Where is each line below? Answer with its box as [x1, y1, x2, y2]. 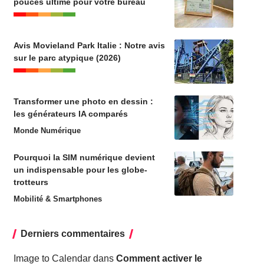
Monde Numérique [13, 126, 81, 135]
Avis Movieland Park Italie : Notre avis [13, 40, 165, 50]
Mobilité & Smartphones [13, 194, 102, 203]
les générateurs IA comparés [13, 108, 128, 118]
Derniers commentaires [20, 228, 125, 239]
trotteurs [13, 177, 48, 187]
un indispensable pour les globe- [13, 164, 147, 174]
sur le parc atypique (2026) [13, 52, 121, 62]
